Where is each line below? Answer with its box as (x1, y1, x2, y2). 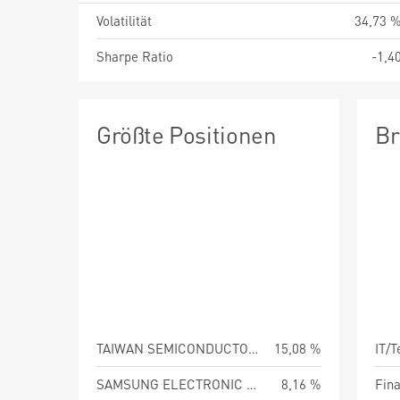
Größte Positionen (96, 120, 277, 149)
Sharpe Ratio (96, 47, 173, 65)
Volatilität (96, 12, 152, 29)
